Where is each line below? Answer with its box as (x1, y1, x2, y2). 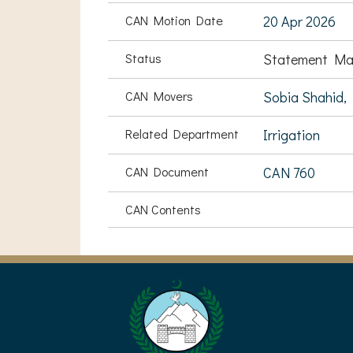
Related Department (125, 125, 239, 142)
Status (125, 50, 162, 66)
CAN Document (125, 163, 209, 180)
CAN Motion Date (125, 12, 223, 28)
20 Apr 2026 (263, 12, 336, 31)
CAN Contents (125, 201, 201, 217)
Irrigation (263, 125, 320, 144)
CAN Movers (125, 87, 193, 104)
